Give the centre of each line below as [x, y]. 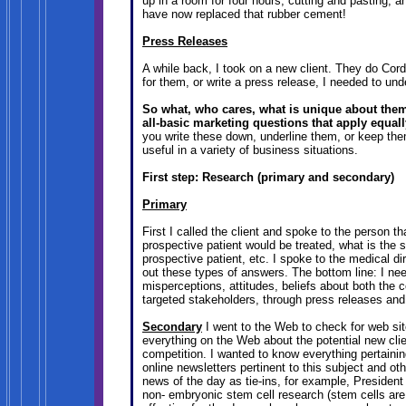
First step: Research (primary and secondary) [268, 178]
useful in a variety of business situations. [250, 150]
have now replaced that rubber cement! [244, 14]
